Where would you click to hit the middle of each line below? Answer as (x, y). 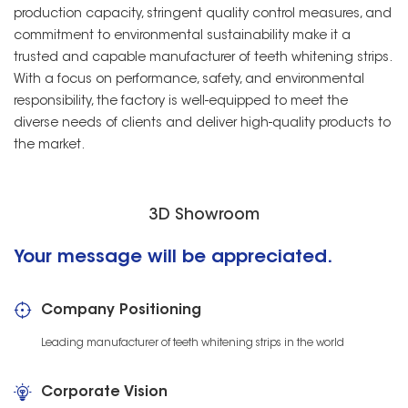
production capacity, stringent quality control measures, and (203, 14)
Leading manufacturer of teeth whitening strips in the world (193, 343)
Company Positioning (121, 310)
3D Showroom (204, 215)
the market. (49, 145)
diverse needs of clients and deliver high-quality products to (202, 123)
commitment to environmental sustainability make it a (182, 36)
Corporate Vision (104, 392)
